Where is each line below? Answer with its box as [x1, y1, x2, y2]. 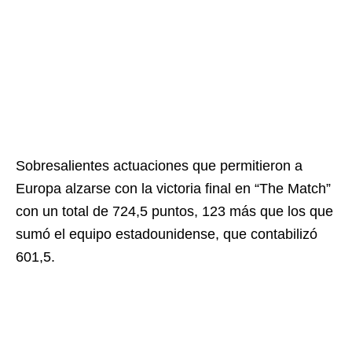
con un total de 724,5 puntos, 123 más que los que [16, 203, 333, 219]
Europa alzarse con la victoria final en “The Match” [16, 181, 331, 196]
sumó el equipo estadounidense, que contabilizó [16, 226, 317, 242]
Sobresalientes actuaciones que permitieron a [16, 158, 302, 174]
